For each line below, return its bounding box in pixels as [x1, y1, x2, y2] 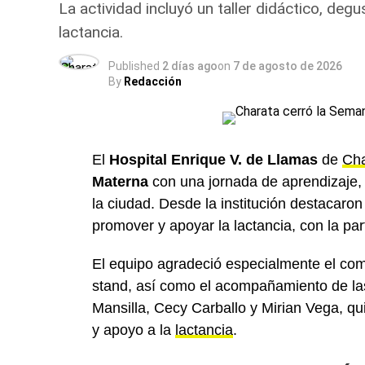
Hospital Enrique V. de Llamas [109, 152, 318, 168]
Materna [92, 174, 148, 190]
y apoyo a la [92, 322, 175, 338]
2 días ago [162, 59, 218, 73]
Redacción [124, 75, 182, 88]
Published [108, 59, 160, 73]
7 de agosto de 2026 [233, 59, 342, 73]
